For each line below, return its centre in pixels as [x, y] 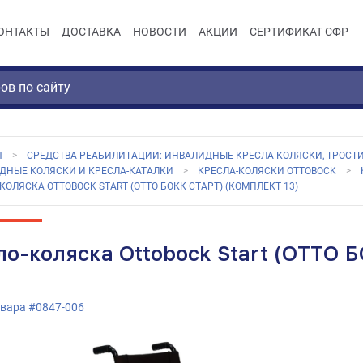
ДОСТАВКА [91, 32]
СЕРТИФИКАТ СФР [299, 32]
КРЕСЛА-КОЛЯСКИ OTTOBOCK [267, 171]
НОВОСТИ [160, 32]
